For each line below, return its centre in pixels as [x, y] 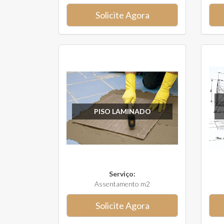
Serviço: [122, 174]
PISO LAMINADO [122, 111]
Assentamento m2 [122, 184]
